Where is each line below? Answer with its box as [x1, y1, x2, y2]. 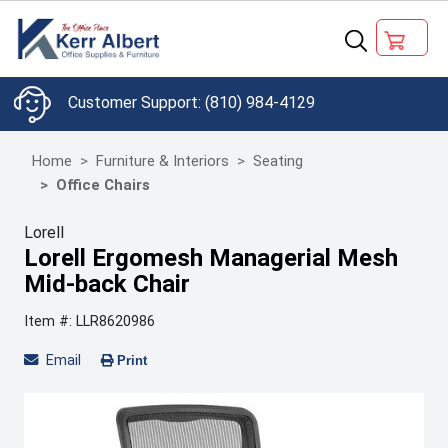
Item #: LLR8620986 [24, 313, 155, 330]
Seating [253, 152, 303, 170]
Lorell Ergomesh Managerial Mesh [24, 244, 398, 272]
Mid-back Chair [24, 270, 190, 298]
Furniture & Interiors [96, 152, 229, 170]
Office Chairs [56, 176, 150, 194]
